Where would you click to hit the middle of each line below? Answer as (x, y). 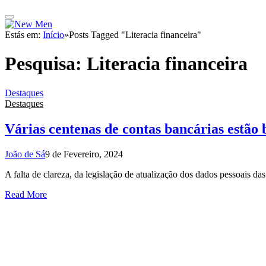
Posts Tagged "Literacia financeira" (135, 35)
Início (53, 35)
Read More (26, 194)
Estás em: (24, 35)
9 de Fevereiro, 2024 (84, 154)
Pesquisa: (46, 64)
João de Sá (25, 154)
